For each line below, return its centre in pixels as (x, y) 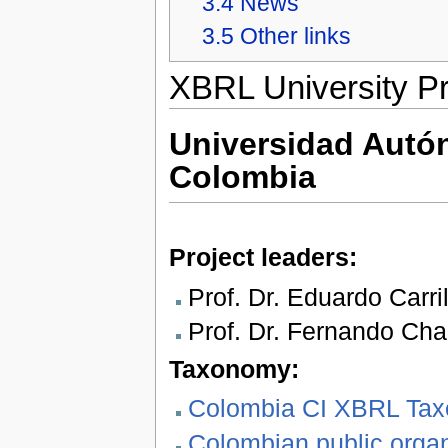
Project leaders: (262, 257)
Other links (295, 36)
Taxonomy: (233, 368)
